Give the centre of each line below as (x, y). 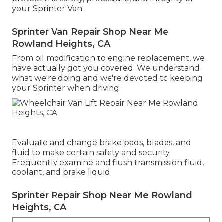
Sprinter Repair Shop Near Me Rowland (102, 195)
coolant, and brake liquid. (62, 172)
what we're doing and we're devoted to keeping (107, 78)
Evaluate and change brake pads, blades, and (102, 142)
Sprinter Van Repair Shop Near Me (90, 31)
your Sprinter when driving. (66, 88)
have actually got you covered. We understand (106, 68)
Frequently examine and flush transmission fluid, (108, 162)
